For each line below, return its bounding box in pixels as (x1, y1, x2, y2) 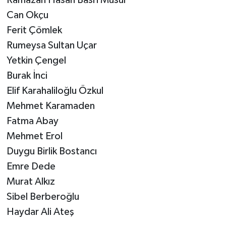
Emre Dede (6, 161, 55, 172)
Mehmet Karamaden (6, 101, 95, 111)
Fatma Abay (6, 116, 59, 127)
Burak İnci (6, 71, 47, 81)
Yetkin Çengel (6, 55, 66, 66)
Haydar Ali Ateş (6, 207, 74, 217)
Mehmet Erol (6, 131, 63, 142)
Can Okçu (6, 10, 48, 21)
